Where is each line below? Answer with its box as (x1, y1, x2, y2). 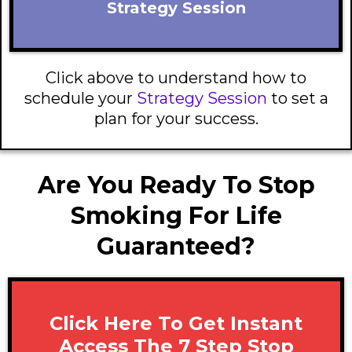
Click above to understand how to (46, 68, 306, 87)
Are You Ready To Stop (37, 170, 315, 200)
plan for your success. (93, 108, 258, 128)
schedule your (24, 88, 137, 108)
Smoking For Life (70, 200, 282, 230)
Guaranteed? (97, 231, 255, 261)
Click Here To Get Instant (49, 311, 302, 335)
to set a (266, 88, 328, 108)
